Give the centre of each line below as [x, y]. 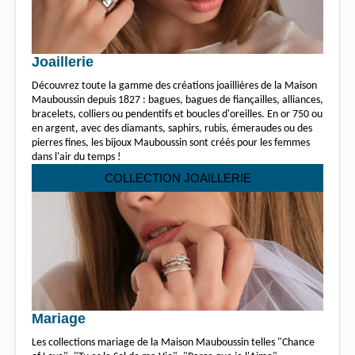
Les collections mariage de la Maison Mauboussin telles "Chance [173, 342]
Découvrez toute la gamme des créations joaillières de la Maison [174, 86]
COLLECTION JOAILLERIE [177, 177]
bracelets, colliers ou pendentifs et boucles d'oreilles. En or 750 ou [177, 114]
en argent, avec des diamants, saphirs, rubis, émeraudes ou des [172, 128]
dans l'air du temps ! [76, 157]
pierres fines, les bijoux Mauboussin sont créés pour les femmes [171, 143]
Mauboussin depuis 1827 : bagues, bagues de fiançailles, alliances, [177, 100]
